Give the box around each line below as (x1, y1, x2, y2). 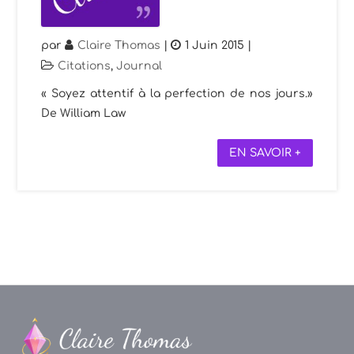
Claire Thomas (77, 39, 161, 51)
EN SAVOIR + (228, 146, 301, 159)
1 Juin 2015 (185, 39, 245, 51)
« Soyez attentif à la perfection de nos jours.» (41, 87, 313, 100)
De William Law (41, 107, 126, 119)
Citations (58, 59, 111, 72)
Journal (116, 59, 163, 72)
